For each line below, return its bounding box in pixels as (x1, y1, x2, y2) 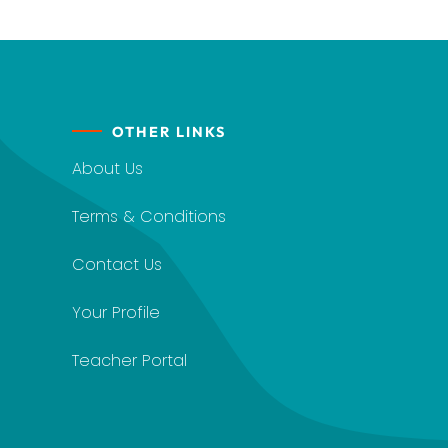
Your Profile (72, 300, 160, 324)
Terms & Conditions (72, 204, 226, 228)
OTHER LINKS (112, 122, 226, 141)
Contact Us (72, 252, 162, 276)
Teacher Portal (72, 348, 187, 372)
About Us (72, 156, 143, 180)
